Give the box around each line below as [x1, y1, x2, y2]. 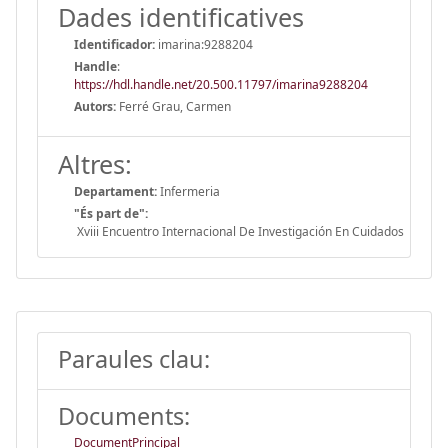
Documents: [58, 399, 190, 432]
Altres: [58, 146, 132, 181]
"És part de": [74, 204, 148, 222]
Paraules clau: [58, 342, 210, 375]
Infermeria [157, 182, 220, 200]
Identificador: [74, 35, 155, 53]
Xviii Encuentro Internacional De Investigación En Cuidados [74, 222, 404, 240]
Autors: [74, 97, 116, 115]
